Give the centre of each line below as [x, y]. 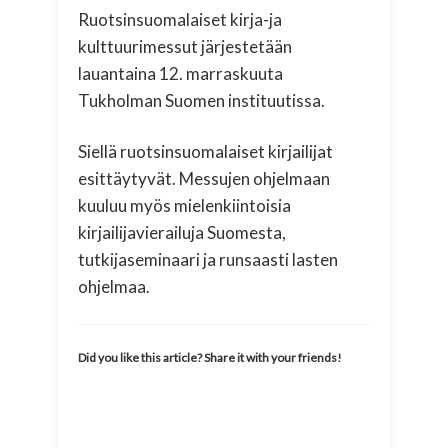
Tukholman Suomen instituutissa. [202, 100]
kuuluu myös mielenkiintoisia [185, 205]
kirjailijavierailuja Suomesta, [182, 232]
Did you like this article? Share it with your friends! [210, 357]
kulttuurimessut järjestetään [185, 46]
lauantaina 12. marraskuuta [181, 73]
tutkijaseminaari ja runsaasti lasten [208, 259]
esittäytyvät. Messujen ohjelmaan [204, 178]
